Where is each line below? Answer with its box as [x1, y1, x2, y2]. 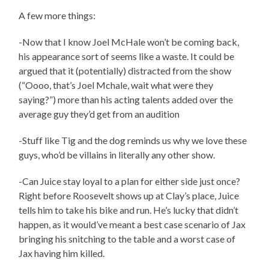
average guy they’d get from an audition [19, 108, 180, 120]
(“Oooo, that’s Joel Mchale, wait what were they [19, 79, 214, 91]
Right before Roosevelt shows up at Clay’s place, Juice [19, 190, 240, 202]
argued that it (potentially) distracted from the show [19, 65, 232, 77]
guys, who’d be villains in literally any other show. [19, 149, 216, 161]
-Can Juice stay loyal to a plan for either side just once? [19, 175, 241, 187]
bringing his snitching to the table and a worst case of [19, 233, 236, 245]
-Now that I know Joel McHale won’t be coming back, [19, 36, 240, 48]
